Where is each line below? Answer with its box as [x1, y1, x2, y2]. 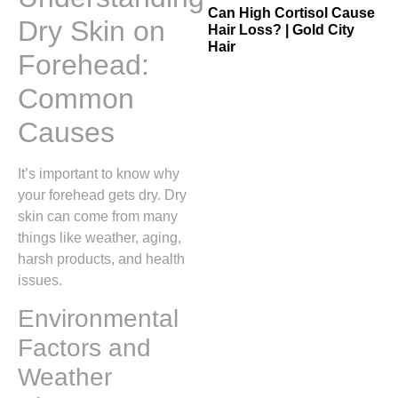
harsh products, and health [18, 251, 185, 267]
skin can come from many [18, 209, 178, 224]
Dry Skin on [18, 15, 165, 47]
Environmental [18, 305, 179, 333]
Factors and [18, 334, 151, 362]
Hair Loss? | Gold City [208, 21, 354, 37]
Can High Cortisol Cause [208, 4, 375, 20]
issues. [18, 273, 62, 288]
